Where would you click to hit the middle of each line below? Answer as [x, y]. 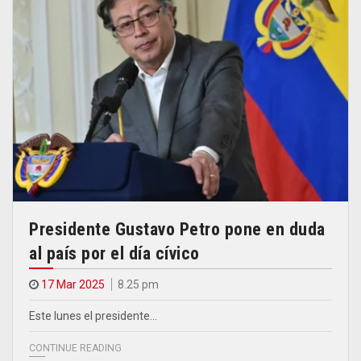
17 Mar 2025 [73, 285]
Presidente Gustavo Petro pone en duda [177, 230]
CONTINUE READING [75, 349]
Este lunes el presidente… [93, 316]
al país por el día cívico [114, 254]
